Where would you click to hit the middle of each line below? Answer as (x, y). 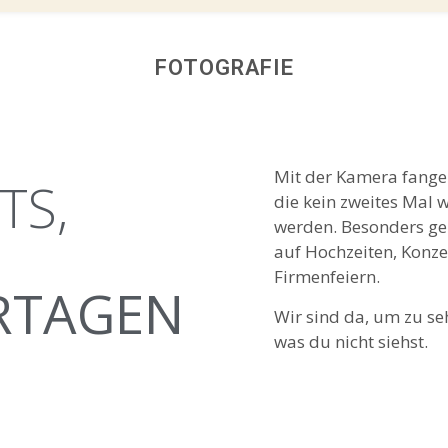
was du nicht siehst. (351, 341)
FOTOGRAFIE (224, 67)
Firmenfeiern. (329, 276)
